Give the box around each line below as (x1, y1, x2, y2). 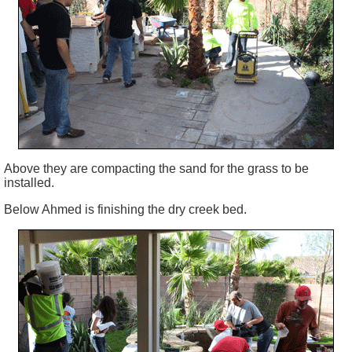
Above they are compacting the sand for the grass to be (4, 161, 309, 175)
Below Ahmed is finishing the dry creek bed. (4, 202, 247, 216)
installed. (4, 175, 54, 189)
